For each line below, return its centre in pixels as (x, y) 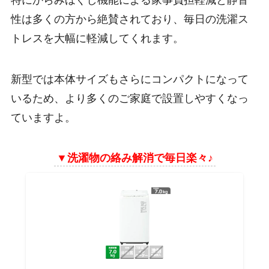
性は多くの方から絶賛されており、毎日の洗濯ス (129, 19)
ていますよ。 (43, 117)
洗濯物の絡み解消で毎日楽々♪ (140, 158)
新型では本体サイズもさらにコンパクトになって (129, 79)
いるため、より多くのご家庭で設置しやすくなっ (129, 98)
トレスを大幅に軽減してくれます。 (97, 38)
